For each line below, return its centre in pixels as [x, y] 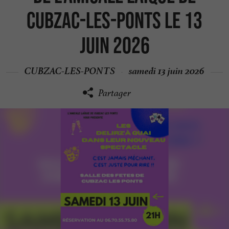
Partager [114, 93]
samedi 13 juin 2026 [167, 69]
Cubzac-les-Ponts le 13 [114, 20]
